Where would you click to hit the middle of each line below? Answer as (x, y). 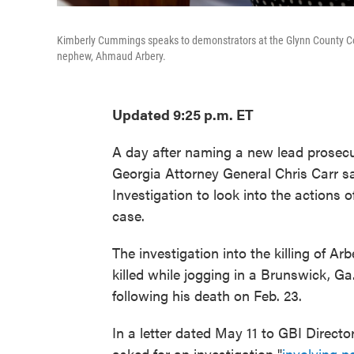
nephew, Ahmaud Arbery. (111, 56)
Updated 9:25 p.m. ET (183, 114)
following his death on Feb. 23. (207, 295)
